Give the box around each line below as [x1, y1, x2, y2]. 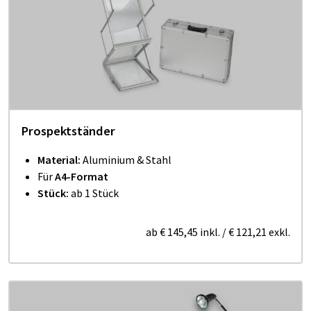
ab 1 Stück [71, 185, 119, 200]
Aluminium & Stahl [83, 152, 171, 167]
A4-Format [55, 169, 108, 183]
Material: [37, 152, 83, 167]
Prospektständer [21, 122, 115, 139]
